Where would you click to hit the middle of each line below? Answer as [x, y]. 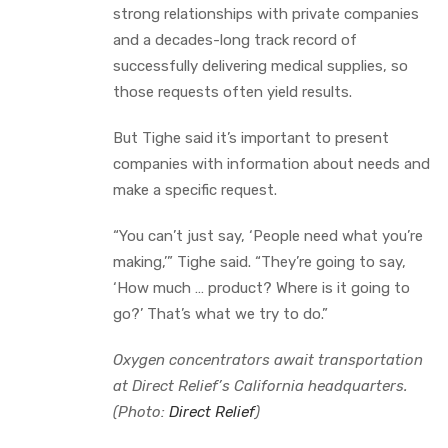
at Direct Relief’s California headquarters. [260, 385]
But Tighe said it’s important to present [251, 137]
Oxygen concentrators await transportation [268, 359]
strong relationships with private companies [266, 13]
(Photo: [141, 411]
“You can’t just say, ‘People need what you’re [268, 235]
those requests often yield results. [232, 91]
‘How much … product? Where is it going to [261, 287]
